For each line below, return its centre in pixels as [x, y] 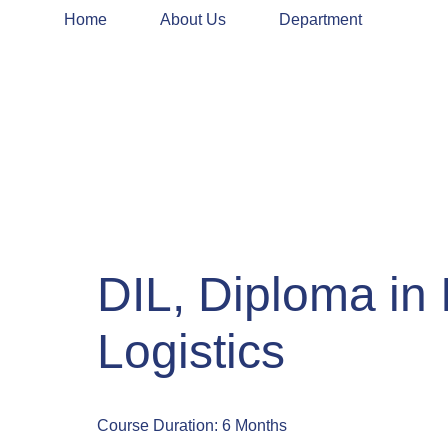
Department [320, 19]
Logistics [191, 352]
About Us [193, 19]
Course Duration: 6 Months [192, 426]
